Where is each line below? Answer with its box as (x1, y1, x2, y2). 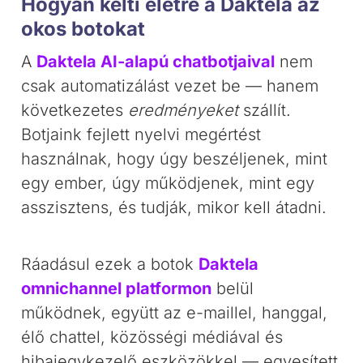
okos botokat (21, 17, 146, 41)
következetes (21, 100, 129, 120)
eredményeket (128, 100, 239, 120)
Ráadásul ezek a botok (21, 254, 199, 274)
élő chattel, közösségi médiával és (21, 327, 284, 347)
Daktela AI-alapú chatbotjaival (36, 52, 275, 71)
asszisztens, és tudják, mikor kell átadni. (21, 198, 327, 217)
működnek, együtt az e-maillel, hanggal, (21, 303, 328, 322)
